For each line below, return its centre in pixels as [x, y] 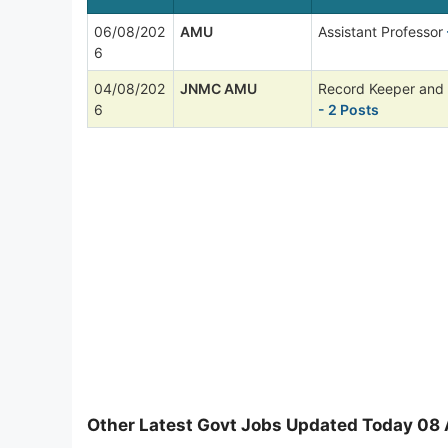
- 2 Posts [348, 109]
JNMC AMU [218, 88]
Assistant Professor [380, 31]
